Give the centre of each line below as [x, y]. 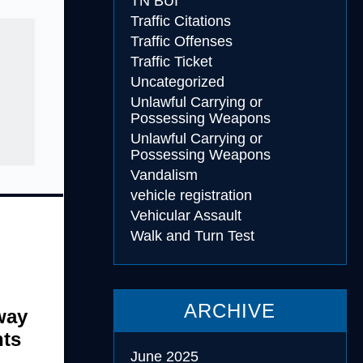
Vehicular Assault [186, 216]
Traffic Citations [180, 21]
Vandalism [164, 175]
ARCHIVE [230, 311]
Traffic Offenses [181, 41]
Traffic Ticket [171, 62]
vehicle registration [191, 195]
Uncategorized [177, 82]
